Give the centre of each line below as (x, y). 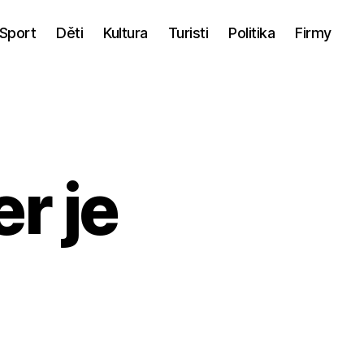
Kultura (126, 32)
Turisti (188, 32)
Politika (252, 32)
